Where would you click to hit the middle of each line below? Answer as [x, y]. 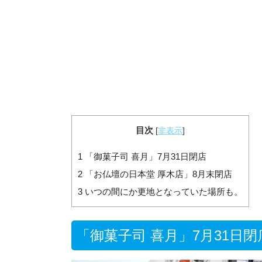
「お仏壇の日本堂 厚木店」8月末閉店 [157, 174]
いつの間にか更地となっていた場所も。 [163, 192]
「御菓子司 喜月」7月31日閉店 [144, 157]
